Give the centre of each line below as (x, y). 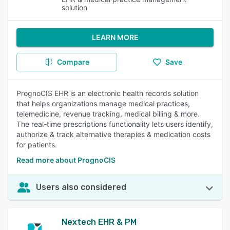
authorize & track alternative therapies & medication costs (113, 134)
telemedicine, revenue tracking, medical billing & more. (108, 114)
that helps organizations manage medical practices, (103, 103)
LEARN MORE (115, 37)
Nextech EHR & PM (99, 222)
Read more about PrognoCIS (66, 160)
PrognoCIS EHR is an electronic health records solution (108, 93)
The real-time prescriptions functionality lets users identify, (115, 124)
